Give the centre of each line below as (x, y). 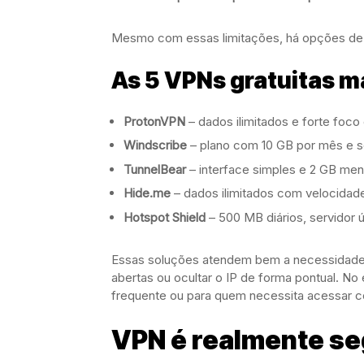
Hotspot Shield (165, 217)
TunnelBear (155, 169)
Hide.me (147, 193)
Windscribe (155, 145)
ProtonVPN (154, 121)
